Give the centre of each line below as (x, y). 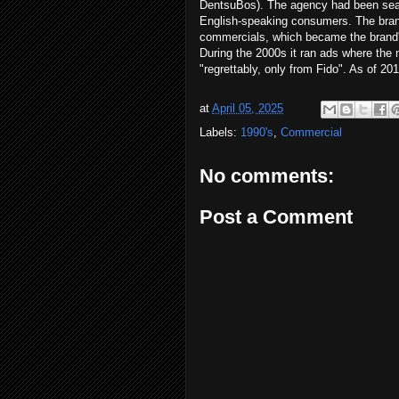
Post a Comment (276, 216)
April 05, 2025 (248, 109)
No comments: (267, 176)
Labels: (220, 132)
